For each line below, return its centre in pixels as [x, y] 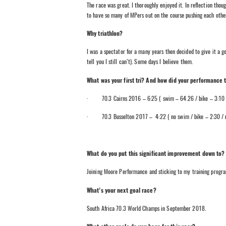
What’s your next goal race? [122, 190]
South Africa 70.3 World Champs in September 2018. [146, 208]
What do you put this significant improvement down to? [156, 153]
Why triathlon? [105, 33]
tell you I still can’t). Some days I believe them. [140, 62]
